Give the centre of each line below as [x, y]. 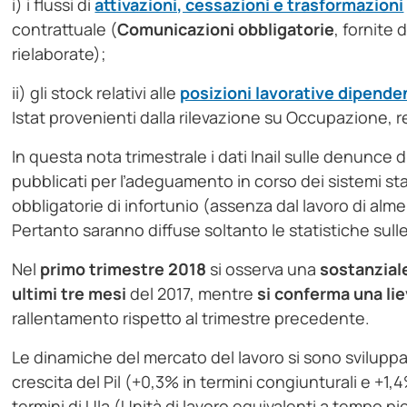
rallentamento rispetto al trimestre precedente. [191, 318]
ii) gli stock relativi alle [96, 93]
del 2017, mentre [192, 294]
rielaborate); [60, 54]
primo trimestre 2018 [124, 269]
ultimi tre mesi [69, 294]
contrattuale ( [65, 30]
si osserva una [263, 269]
